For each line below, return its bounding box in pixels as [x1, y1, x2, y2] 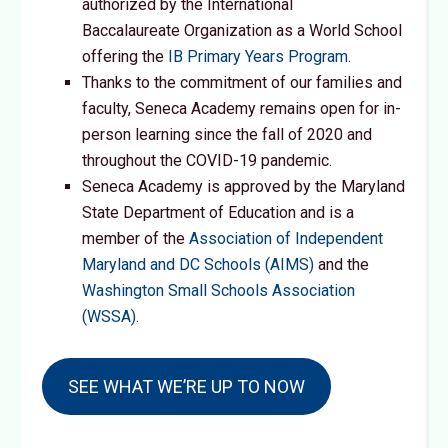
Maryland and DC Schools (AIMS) [82, 255, 315, 274]
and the [314, 255, 370, 274]
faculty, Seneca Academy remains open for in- [82, 99, 402, 118]
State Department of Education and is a [82, 203, 355, 222]
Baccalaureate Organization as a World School [82, 21, 403, 40]
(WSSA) [82, 307, 137, 326]
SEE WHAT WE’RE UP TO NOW [68, 376, 306, 397]
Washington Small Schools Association [82, 281, 356, 300]
